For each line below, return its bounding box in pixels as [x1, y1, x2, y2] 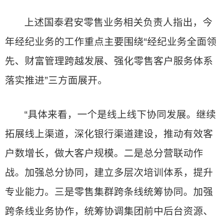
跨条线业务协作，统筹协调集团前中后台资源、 [5, 206, 213, 217]
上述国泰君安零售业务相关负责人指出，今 [24, 17, 213, 28]
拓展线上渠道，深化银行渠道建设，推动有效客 [5, 128, 213, 139]
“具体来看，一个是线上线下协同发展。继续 [24, 109, 217, 120]
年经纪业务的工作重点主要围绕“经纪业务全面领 [5, 36, 217, 47]
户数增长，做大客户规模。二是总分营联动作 [5, 148, 203, 159]
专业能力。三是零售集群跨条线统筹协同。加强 [5, 186, 213, 197]
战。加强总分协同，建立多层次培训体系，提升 [5, 167, 213, 178]
